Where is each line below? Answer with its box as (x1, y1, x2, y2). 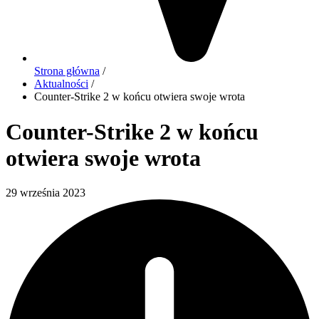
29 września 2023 (6, 187, 85, 199)
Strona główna (34, 65, 100, 78)
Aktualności (34, 78, 88, 90)
